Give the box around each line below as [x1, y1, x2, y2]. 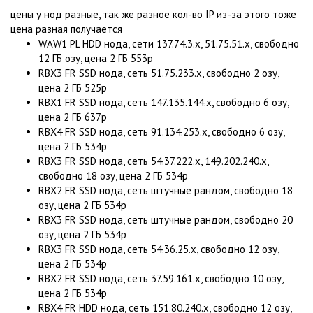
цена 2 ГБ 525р [38, 80, 107, 94]
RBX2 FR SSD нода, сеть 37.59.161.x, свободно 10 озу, [38, 271, 283, 285]
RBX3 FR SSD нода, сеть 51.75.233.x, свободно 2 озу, [38, 66, 279, 80]
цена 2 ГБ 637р [38, 110, 107, 124]
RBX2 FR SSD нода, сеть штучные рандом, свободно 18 [38, 183, 293, 197]
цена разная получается [10, 22, 122, 36]
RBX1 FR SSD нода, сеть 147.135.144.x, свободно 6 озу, [38, 95, 289, 109]
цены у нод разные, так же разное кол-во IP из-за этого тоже [10, 7, 296, 21]
